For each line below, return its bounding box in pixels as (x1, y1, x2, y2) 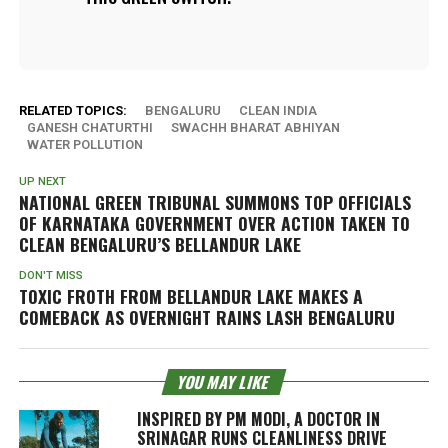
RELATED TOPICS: (18, 102, 127, 118)
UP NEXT (18, 174, 66, 188)
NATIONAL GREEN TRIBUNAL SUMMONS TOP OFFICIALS (18, 188, 411, 215)
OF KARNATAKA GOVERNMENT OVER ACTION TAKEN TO (18, 209, 410, 236)
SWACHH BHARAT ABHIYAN (170, 119, 340, 135)
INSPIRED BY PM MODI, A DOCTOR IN (136, 406, 380, 431)
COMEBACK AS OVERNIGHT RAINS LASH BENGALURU (18, 303, 395, 330)
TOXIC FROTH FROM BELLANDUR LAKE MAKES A (18, 282, 363, 309)
